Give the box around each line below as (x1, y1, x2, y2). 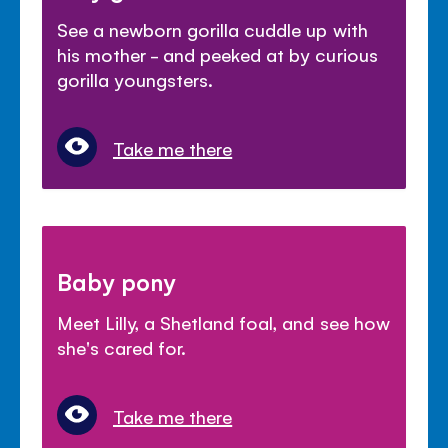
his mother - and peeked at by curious (57, 41, 378, 66)
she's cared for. (57, 334, 187, 359)
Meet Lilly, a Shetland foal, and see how (57, 309, 390, 334)
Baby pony (57, 265, 177, 296)
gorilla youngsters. (57, 66, 214, 91)
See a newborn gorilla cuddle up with (57, 16, 368, 41)
